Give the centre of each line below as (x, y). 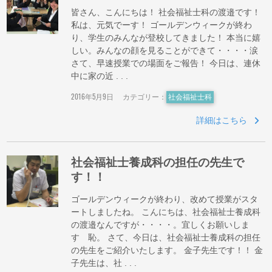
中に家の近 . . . (100, 76)
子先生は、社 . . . (104, 263)
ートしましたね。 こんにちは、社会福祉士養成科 (166, 212)
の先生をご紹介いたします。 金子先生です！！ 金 (167, 250)
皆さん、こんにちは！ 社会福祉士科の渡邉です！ (166, 12)
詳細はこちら (222, 120)
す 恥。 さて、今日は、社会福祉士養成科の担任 (166, 238)
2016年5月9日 (93, 96)
